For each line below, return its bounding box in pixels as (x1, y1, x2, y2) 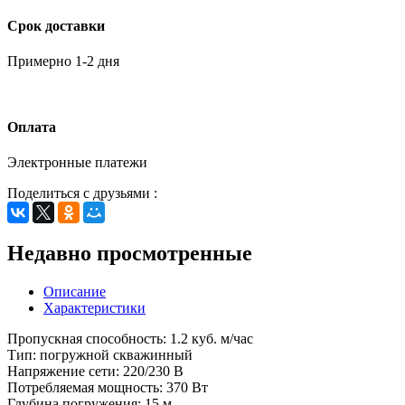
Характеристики (43, 300, 146, 316)
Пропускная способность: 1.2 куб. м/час (7, 331, 253, 347)
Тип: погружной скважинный (7, 347, 193, 363)
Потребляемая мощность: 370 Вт (7, 380, 208, 396)
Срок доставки (7, 17, 105, 33)
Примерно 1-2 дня (7, 52, 119, 69)
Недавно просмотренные (7, 241, 252, 266)
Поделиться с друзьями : (7, 185, 157, 202)
